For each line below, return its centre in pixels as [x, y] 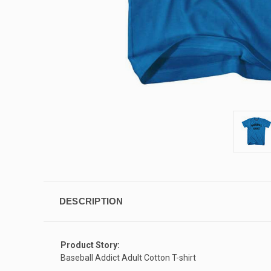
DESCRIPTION [91, 201]
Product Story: [90, 245]
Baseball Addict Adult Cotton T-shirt [128, 257]
